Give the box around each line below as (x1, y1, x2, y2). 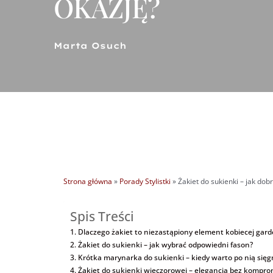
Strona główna (63, 175, 113, 186)
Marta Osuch (54, 40, 127, 52)
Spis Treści (70, 207, 135, 225)
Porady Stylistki (119, 175, 171, 186)
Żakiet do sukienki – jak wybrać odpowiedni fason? (77, 239, 253, 250)
